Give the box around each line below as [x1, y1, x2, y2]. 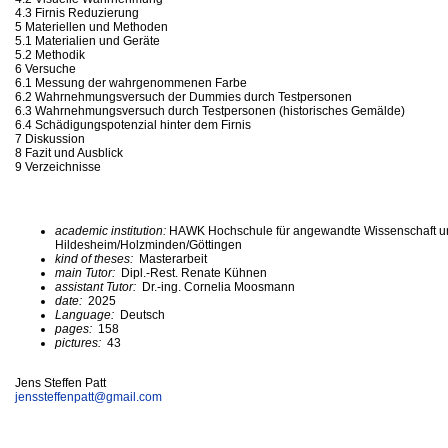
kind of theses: [55, 251, 136, 266]
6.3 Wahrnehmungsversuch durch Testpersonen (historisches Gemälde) [15, 103, 405, 118]
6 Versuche [15, 61, 76, 76]
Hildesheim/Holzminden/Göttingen [55, 237, 242, 252]
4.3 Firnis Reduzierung [15, 5, 139, 20]
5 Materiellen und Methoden [15, 19, 168, 34]
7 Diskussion [15, 131, 85, 146]
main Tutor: [55, 265, 118, 280]
